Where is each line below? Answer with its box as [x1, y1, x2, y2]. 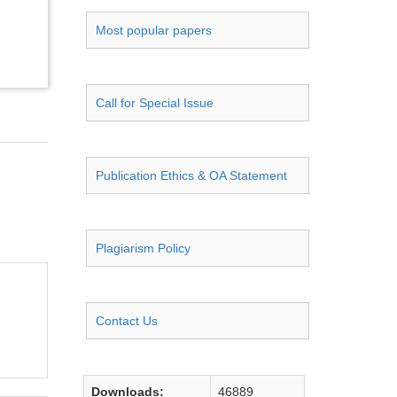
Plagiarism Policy [96, 241, 191, 255]
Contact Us [96, 314, 158, 328]
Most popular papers [96, 23, 212, 37]
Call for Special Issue [96, 96, 214, 110]
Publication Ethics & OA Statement [96, 168, 287, 183]
